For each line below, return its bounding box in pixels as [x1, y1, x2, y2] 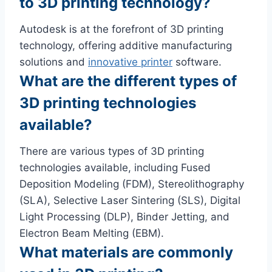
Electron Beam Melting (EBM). [19, 226, 164, 239]
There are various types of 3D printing [19, 144, 204, 157]
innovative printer [88, 55, 172, 68]
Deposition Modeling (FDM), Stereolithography [19, 177, 244, 190]
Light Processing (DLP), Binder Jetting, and [19, 210, 229, 223]
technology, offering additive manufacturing [19, 39, 232, 52]
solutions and [19, 55, 88, 68]
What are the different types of [19, 72, 237, 90]
